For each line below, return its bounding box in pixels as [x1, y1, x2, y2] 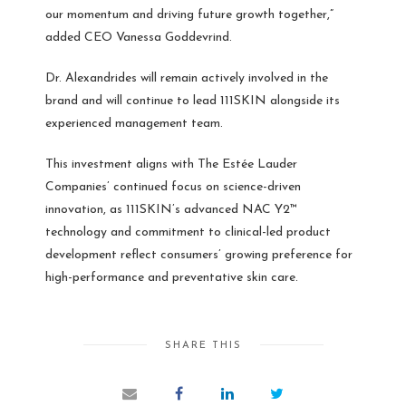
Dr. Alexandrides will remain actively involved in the [45, 71, 328, 85]
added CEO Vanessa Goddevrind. [45, 30, 232, 44]
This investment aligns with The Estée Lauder [45, 157, 297, 171]
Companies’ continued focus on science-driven [45, 179, 301, 194]
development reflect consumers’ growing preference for [45, 247, 353, 262]
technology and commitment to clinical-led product [45, 225, 331, 239]
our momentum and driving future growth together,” [45, 7, 333, 22]
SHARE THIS [164, 340, 242, 351]
